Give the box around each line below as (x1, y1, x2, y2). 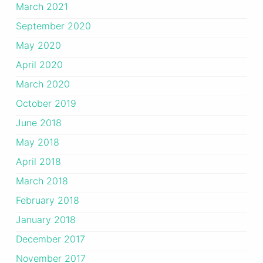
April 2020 (15, 59, 63, 71)
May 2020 (15, 39, 61, 52)
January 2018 (15, 214, 76, 226)
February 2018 (15, 194, 79, 207)
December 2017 (15, 233, 85, 245)
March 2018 (15, 175, 68, 187)
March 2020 (15, 78, 70, 90)
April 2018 (15, 156, 61, 168)
